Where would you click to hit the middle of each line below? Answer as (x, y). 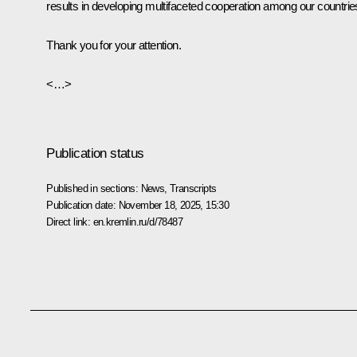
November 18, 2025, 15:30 (174, 205)
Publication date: (82, 205)
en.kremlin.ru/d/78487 (137, 222)
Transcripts (193, 188)
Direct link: (70, 222)
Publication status (95, 153)
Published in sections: (94, 188)
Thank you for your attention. (114, 45)
